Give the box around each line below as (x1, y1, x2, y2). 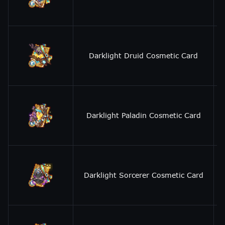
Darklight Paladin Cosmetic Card (86, 111, 201, 120)
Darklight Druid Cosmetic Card (89, 51, 198, 60)
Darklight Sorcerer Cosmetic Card (83, 171, 203, 179)
